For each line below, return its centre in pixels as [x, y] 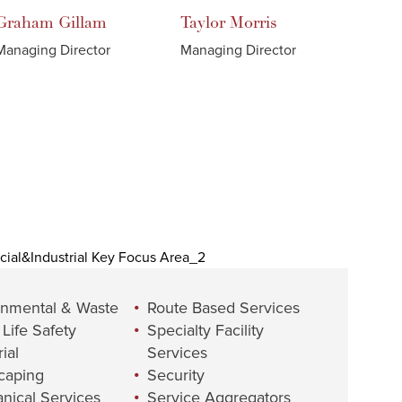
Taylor [203, 23]
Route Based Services [224, 308]
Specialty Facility [206, 330]
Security [176, 375]
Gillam [83, 23]
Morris [253, 23]
